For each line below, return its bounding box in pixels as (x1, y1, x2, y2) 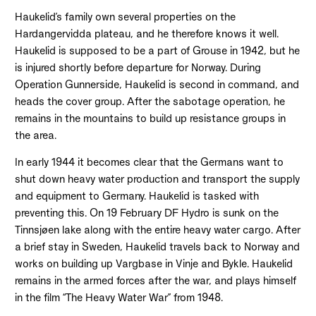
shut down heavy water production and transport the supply (14, 172, 300, 185)
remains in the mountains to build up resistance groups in (14, 111, 286, 124)
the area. (14, 128, 56, 141)
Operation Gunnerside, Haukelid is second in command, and (14, 78, 299, 90)
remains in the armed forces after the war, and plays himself (14, 274, 296, 286)
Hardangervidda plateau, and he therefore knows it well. (14, 27, 279, 39)
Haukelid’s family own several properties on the (14, 10, 236, 23)
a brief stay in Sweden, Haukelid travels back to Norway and (14, 240, 300, 253)
